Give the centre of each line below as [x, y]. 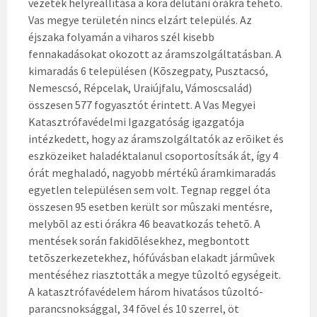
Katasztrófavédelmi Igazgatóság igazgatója [136, 122]
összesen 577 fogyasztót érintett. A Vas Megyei [142, 105]
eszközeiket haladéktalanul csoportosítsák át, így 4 [153, 156]
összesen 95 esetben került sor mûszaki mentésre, [150, 207]
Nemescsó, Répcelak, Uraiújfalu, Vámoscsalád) [140, 88]
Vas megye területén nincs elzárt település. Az [140, 20]
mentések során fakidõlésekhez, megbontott [139, 241]
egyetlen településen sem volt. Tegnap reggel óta [149, 190]
